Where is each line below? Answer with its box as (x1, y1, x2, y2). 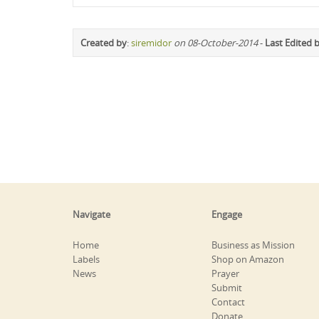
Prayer (211, 266, 239, 280)
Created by (80, 36, 127, 49)
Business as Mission (211, 238, 295, 251)
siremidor (131, 36, 172, 49)
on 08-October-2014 (174, 36, 258, 49)
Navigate (73, 207, 110, 221)
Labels (73, 252, 100, 266)
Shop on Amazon (211, 252, 284, 266)
